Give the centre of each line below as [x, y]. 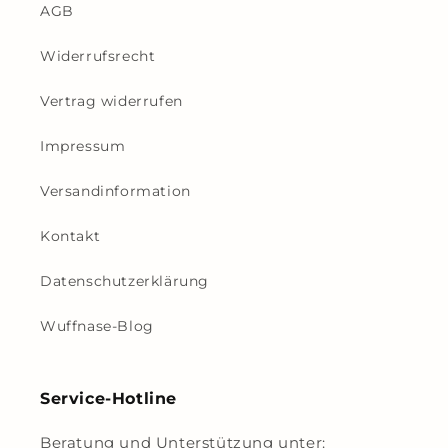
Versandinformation [115, 191]
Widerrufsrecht [98, 56]
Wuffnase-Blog [97, 326]
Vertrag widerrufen [111, 101]
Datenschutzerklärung [124, 281]
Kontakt [70, 236]
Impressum [83, 146]
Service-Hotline [108, 398]
